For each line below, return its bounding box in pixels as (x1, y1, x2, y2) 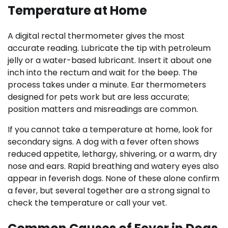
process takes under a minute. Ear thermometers (8, 78, 206, 91)
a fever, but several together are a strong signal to (8, 184, 210, 196)
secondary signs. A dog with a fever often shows (8, 135, 199, 148)
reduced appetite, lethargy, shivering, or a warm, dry (8, 148, 217, 160)
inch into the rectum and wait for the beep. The (8, 66, 197, 78)
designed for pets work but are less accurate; (8, 91, 189, 103)
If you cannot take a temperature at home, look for (8, 123, 213, 135)
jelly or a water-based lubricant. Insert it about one (8, 54, 212, 66)
